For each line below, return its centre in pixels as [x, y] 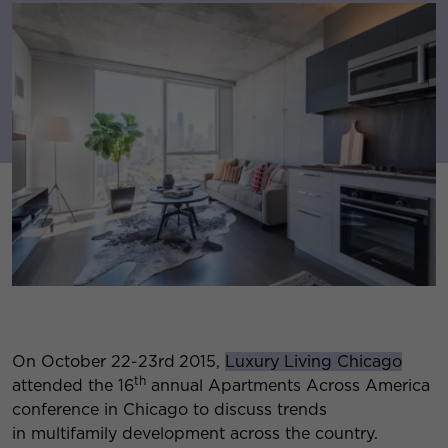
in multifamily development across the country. [195, 433]
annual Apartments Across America [288, 385]
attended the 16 [73, 385]
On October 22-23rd [93, 361]
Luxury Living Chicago [313, 361]
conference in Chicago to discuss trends [169, 409]
